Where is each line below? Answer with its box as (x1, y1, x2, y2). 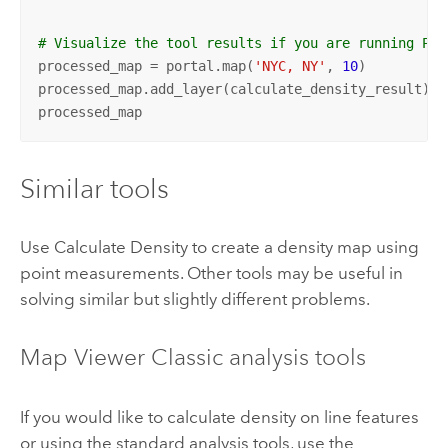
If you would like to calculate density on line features (19, 406, 419, 427)
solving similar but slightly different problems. (19, 288, 370, 309)
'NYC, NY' (253, 58, 326, 75)
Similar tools (19, 171, 169, 205)
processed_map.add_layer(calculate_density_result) (37, 81, 430, 98)
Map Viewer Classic (19, 343, 223, 372)
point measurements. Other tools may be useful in (19, 262, 403, 283)
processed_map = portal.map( (37, 58, 254, 75)
